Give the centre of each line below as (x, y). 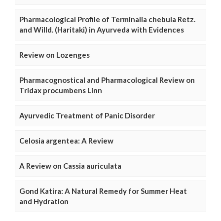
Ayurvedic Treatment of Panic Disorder (87, 115)
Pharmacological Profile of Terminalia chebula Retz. (107, 19)
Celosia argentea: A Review (66, 141)
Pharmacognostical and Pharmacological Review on (107, 80)
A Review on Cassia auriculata (70, 166)
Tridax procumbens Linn (61, 90)
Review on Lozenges (55, 55)
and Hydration (44, 201)
